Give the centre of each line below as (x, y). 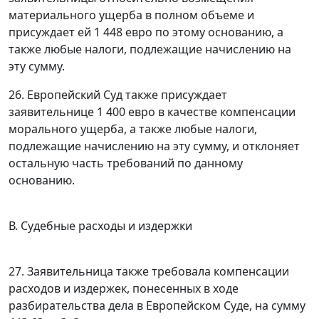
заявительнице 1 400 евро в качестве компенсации (152, 112)
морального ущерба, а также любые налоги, (133, 129)
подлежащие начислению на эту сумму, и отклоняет (154, 146)
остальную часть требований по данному (126, 163)
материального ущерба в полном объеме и (131, 15)
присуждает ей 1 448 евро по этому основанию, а (146, 32)
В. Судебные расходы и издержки (100, 226)
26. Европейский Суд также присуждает (118, 95)
